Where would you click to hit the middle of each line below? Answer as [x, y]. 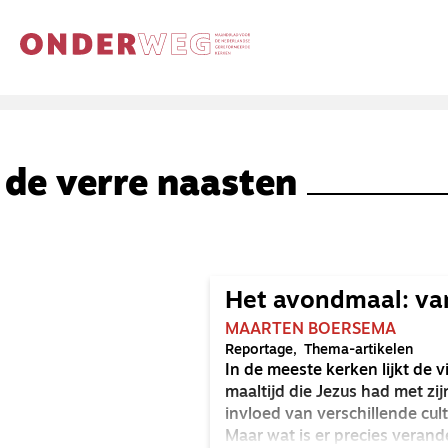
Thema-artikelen [358, 350]
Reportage [259, 350]
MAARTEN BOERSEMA [310, 330]
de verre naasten [151, 186]
